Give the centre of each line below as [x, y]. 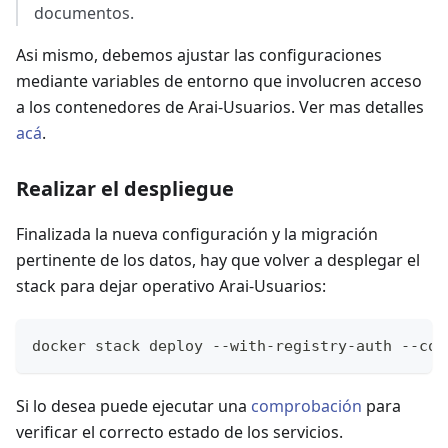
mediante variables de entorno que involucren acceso [219, 81]
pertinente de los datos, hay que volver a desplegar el [218, 260]
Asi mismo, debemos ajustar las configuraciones [199, 55]
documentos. [84, 13]
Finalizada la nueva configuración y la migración [197, 234]
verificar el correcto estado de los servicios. [179, 432]
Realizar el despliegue [125, 189]
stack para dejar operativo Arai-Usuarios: [171, 286]
